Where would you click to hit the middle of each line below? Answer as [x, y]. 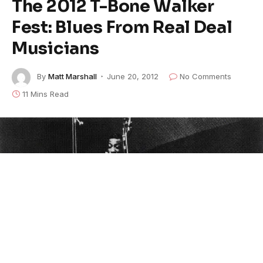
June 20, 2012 [133, 77]
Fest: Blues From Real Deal [122, 27]
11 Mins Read [45, 94]
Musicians [55, 48]
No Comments [205, 77]
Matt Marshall [73, 77]
